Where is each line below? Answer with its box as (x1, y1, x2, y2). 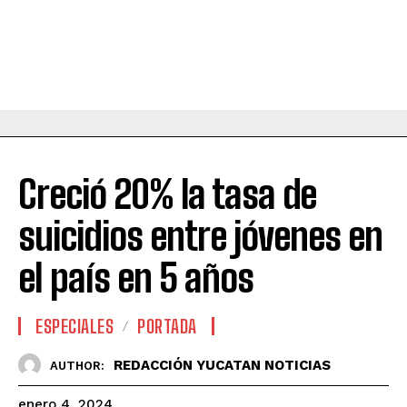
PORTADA (137, 315, 197, 338)
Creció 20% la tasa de (18, 172, 316, 218)
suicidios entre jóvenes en (18, 213, 382, 260)
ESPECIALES (35, 315, 114, 338)
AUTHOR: (50, 358, 104, 372)
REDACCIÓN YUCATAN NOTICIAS (114, 356, 331, 373)
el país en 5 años (18, 255, 253, 302)
